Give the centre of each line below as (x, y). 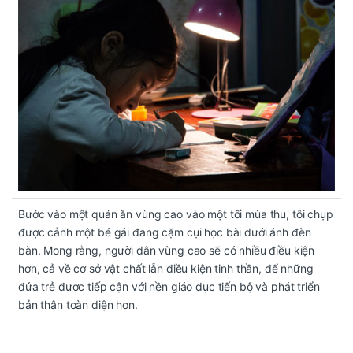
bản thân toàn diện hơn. (78, 305)
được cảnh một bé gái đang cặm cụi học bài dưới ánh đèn (165, 232)
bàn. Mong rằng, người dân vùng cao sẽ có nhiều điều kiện (167, 251)
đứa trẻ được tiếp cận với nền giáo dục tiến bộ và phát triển (169, 287)
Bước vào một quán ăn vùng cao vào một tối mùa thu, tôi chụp (176, 214)
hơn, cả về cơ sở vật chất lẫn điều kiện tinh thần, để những (166, 269)
